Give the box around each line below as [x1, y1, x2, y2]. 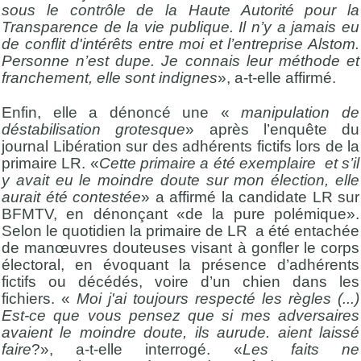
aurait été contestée [2, 188, 141, 205]
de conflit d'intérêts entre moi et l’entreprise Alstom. [2, 35, 359, 52]
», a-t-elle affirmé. [218, 68, 336, 86]
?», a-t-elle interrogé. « [31, 340, 243, 358]
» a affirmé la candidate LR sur [141, 188, 359, 205]
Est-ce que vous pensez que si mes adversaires [2, 306, 359, 324]
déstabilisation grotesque [2, 120, 186, 138]
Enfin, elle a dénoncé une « [2, 103, 242, 121]
